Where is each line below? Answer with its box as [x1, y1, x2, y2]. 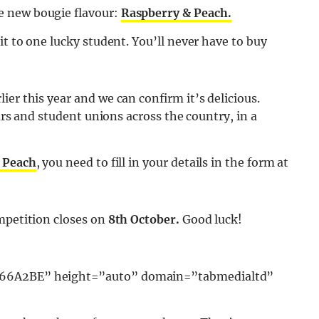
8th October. [105, 212, 179, 227]
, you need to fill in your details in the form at [36, 155, 289, 170]
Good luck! [179, 212, 243, 227]
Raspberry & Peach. [120, 6, 231, 21]
